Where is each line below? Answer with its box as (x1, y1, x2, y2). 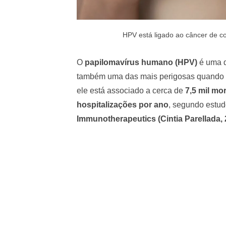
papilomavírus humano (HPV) (85, 58, 197, 67)
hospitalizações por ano (77, 100, 168, 109)
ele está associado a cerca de (77, 86, 185, 95)
